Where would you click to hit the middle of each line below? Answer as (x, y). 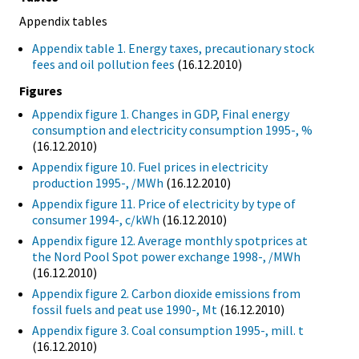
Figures (41, 91)
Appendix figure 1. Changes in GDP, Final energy (161, 114)
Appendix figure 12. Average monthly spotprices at (170, 241)
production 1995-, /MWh (98, 183)
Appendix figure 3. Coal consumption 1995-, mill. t (168, 331)
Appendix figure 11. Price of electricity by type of (164, 204)
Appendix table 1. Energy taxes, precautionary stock (173, 48)
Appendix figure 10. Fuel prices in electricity (150, 167)
